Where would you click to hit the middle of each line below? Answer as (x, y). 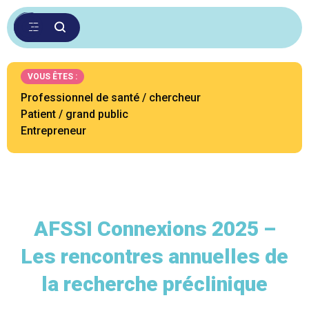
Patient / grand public (74, 114)
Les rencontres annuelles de (154, 256)
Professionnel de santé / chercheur (111, 98)
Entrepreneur (53, 131)
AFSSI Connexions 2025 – (154, 229)
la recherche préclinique (154, 284)
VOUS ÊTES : (52, 77)
